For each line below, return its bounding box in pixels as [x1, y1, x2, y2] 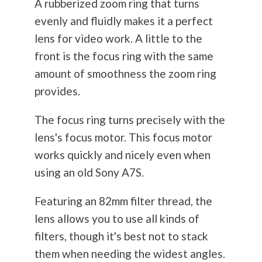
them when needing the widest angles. [34, 247, 225, 261]
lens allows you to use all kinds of [34, 212, 199, 226]
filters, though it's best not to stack [34, 229, 208, 243]
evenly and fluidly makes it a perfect [34, 14, 213, 28]
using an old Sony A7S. [34, 166, 144, 180]
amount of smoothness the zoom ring [34, 67, 216, 81]
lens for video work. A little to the [34, 32, 202, 46]
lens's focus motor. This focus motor [34, 130, 212, 144]
